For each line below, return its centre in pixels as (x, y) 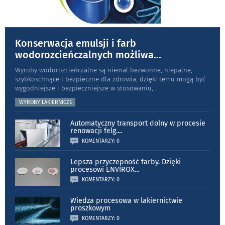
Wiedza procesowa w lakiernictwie (126, 200)
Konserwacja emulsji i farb (76, 43)
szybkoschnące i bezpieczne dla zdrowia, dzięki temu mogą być (110, 79)
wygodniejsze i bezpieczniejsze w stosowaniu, (84, 88)
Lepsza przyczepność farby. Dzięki (126, 162)
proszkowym (90, 208)
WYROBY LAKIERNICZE (46, 102)
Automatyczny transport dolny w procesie (138, 123)
